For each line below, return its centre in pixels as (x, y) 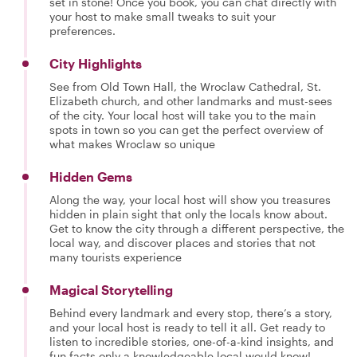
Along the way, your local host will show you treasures (190, 200)
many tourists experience (116, 257)
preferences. (82, 31)
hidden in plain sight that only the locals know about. (188, 214)
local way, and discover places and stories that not (182, 243)
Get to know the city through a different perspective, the (197, 228)
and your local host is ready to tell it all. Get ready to (187, 327)
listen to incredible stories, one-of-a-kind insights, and (192, 341)
